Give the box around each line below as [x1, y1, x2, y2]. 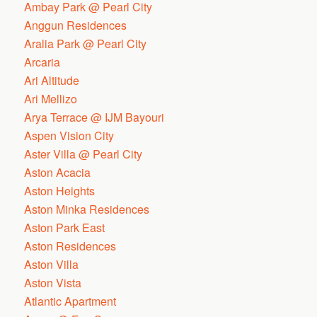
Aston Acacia [24, 164, 91, 180]
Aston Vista [24, 275, 82, 291]
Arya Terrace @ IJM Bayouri [24, 109, 165, 125]
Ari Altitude [24, 72, 80, 88]
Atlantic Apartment [24, 293, 117, 309]
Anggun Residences [24, 17, 127, 33]
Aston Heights [24, 183, 96, 199]
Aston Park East [24, 219, 105, 236]
